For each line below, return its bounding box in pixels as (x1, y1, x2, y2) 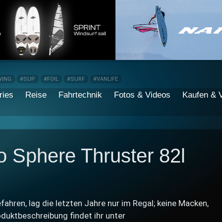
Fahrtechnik (58, 90, 102, 100)
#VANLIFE (93, 76, 118, 83)
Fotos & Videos (114, 90, 170, 100)
